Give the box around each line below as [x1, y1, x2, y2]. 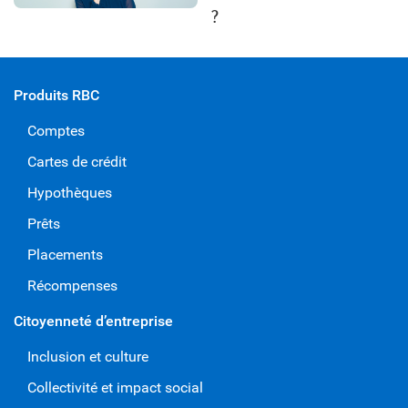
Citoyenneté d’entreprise [14, 311, 173, 330]
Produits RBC [14, 86, 99, 104]
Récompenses [27, 276, 117, 294]
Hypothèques [27, 183, 112, 201]
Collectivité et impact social [27, 378, 203, 396]
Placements [27, 245, 103, 263]
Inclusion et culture [27, 347, 148, 365]
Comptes [27, 121, 85, 139]
